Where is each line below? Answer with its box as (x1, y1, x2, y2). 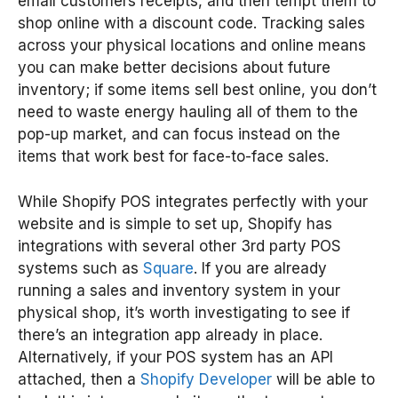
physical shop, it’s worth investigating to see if (18, 303, 350, 322)
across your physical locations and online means (18, 36, 366, 55)
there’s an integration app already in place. (18, 325, 322, 344)
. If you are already (194, 259, 327, 277)
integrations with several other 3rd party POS (18, 236, 341, 255)
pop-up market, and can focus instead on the (18, 125, 340, 144)
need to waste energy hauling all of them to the (18, 103, 358, 122)
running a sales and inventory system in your (18, 281, 340, 299)
